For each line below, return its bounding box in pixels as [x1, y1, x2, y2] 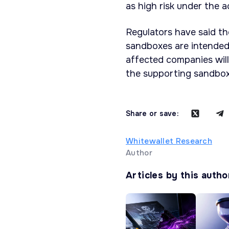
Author [126, 148, 152, 158]
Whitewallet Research [126, 136, 212, 147]
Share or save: [126, 109, 179, 119]
